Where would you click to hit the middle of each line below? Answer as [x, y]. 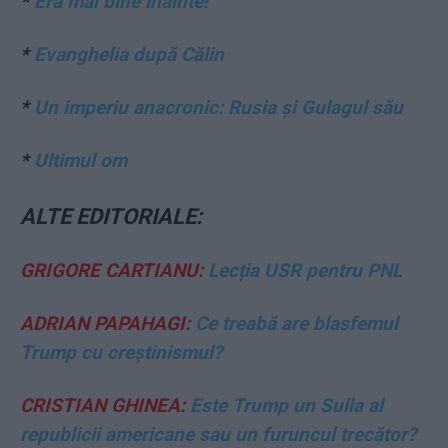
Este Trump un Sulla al [284, 406]
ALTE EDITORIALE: [111, 217]
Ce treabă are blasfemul [294, 324]
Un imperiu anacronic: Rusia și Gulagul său [218, 108]
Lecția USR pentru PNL [302, 271]
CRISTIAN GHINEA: [102, 406]
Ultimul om [80, 161]
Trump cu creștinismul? [121, 353]
